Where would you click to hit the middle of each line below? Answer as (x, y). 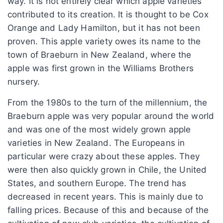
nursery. (24, 81)
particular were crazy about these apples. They (104, 156)
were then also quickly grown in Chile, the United (107, 169)
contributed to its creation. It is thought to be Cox (108, 14)
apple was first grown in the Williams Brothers (101, 68)
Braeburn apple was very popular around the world (111, 116)
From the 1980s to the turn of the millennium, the (108, 102)
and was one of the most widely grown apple (99, 129)
